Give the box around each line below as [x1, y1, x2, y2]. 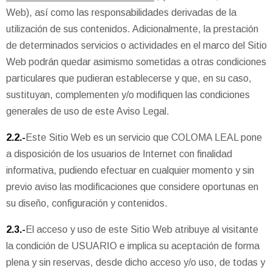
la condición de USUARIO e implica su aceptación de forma [6, 240, 260, 251]
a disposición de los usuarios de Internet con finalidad [6, 148, 232, 159]
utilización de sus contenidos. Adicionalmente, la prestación [6, 23, 258, 34]
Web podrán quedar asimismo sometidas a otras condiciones [6, 56, 266, 67]
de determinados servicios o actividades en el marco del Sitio [6, 40, 267, 51]
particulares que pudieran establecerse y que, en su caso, [6, 73, 252, 83]
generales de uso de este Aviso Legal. [6, 105, 169, 116]
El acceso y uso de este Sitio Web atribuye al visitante [26, 224, 258, 235]
